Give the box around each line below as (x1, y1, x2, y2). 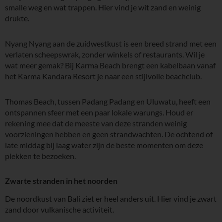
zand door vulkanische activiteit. (5, 204, 114, 214)
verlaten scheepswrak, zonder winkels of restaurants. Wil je (5, 50, 205, 59)
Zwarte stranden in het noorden (5, 175, 117, 185)
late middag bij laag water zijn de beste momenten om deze (5, 140, 203, 150)
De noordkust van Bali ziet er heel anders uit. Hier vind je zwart (5, 193, 217, 203)
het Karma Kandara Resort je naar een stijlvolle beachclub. (5, 71, 202, 81)
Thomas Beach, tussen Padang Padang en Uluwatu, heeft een (5, 97, 211, 107)
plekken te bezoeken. (5, 151, 76, 161)
